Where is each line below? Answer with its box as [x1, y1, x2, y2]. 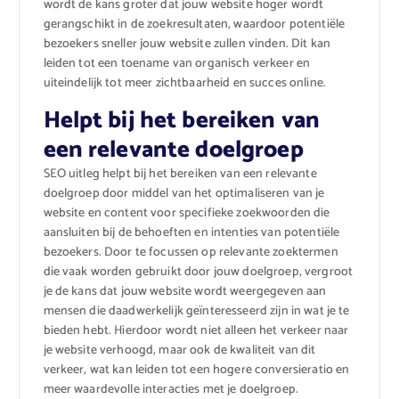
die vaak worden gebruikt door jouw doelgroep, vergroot [43, 262, 354, 283]
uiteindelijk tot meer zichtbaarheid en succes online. [43, 72, 326, 94]
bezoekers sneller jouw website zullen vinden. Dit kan [43, 33, 330, 54]
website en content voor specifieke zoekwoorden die [43, 203, 330, 224]
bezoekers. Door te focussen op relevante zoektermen [43, 242, 338, 264]
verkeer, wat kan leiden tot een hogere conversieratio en [43, 360, 350, 381]
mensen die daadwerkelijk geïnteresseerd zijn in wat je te [43, 301, 350, 322]
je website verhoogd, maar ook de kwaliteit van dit [43, 340, 316, 362]
